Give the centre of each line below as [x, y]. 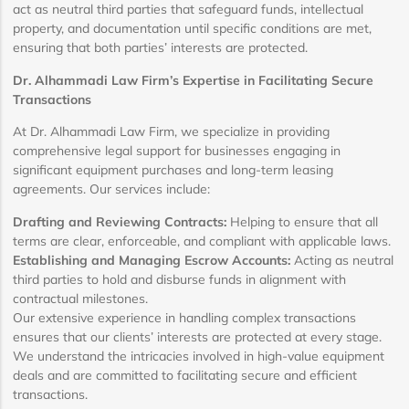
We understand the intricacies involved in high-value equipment [199, 356]
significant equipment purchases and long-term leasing [173, 170]
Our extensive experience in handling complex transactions [184, 317]
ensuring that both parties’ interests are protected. [160, 48]
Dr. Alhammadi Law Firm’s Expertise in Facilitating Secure [193, 80]
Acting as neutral [342, 260]
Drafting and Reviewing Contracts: [120, 221]
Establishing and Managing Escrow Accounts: [152, 260]
